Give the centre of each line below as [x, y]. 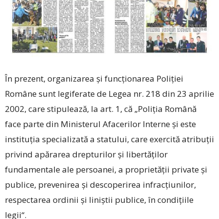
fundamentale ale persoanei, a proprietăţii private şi [106, 170]
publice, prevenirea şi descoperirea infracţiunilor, [100, 185]
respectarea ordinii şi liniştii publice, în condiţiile [99, 200]
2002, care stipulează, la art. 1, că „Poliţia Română [101, 109]
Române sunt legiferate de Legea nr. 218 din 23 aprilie [109, 94]
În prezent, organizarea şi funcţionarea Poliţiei [94, 79]
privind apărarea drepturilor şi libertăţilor [86, 154]
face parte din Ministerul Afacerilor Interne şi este [100, 124]
